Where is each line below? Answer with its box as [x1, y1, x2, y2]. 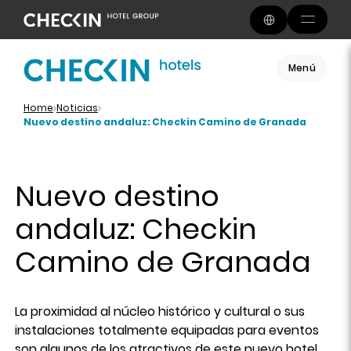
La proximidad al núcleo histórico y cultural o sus [15, 302, 306, 320]
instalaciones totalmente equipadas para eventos [15, 321, 320, 339]
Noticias [56, 101, 98, 114]
